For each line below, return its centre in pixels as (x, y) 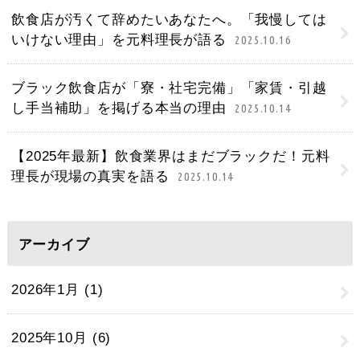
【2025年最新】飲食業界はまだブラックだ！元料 (171, 157)
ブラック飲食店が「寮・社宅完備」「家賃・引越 (169, 88)
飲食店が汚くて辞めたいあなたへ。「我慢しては (169, 20)
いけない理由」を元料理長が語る (121, 40)
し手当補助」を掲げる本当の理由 (121, 108)
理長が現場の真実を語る (93, 177)
